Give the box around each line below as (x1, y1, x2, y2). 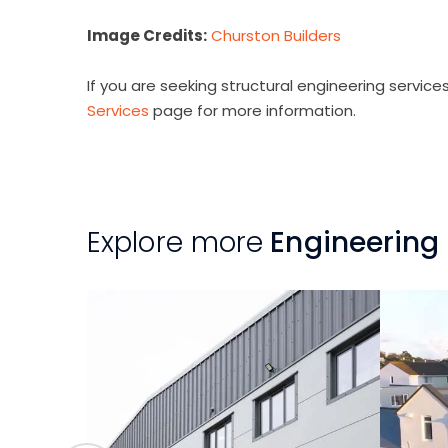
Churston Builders (211, 25, 341, 46)
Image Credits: (87, 25, 207, 46)
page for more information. (149, 100, 356, 121)
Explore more (87, 223, 264, 262)
